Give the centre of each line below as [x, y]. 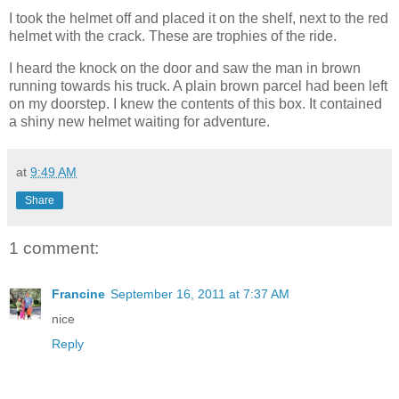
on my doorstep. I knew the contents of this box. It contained [195, 103]
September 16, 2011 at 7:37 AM [200, 294]
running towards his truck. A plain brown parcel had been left [198, 85]
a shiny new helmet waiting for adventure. [139, 121]
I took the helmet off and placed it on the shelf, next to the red [199, 19]
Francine [78, 294]
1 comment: [54, 248]
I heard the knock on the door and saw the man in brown [185, 68]
